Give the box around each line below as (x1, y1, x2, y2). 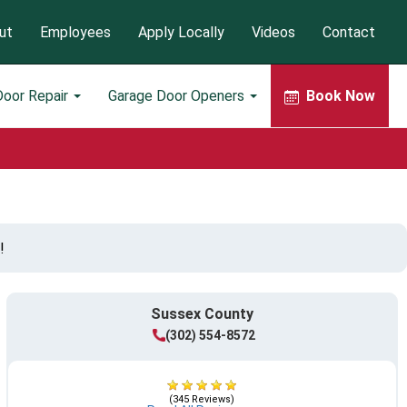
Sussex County (150, 304, 253, 323)
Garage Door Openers (108, 86, 248, 104)
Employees (40, 23, 111, 41)
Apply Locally (138, 23, 224, 41)
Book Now (306, 86, 375, 104)
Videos (252, 23, 295, 41)
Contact (323, 23, 375, 41)
